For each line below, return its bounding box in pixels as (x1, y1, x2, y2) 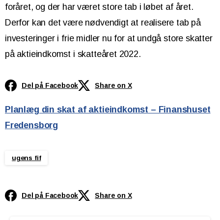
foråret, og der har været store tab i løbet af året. (5, 1, 193, 12)
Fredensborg (5, 120, 58, 130)
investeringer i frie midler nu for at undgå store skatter (5, 33, 213, 43)
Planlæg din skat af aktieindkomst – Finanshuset (5, 104, 211, 114)
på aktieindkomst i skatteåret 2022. (5, 49, 141, 59)
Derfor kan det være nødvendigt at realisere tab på (5, 17, 201, 27)
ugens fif (12, 154, 41, 162)
